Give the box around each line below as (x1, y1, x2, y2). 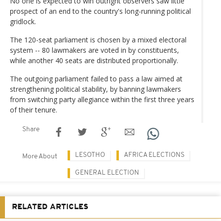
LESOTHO (75, 151, 105, 159)
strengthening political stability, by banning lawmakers (10, 84, 181, 94)
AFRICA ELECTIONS (124, 151, 184, 159)
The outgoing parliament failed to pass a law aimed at (10, 74, 183, 84)
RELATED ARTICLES (12, 203, 88, 212)
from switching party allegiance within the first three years (10, 95, 194, 105)
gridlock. (10, 17, 36, 27)
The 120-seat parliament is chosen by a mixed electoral (10, 35, 186, 45)
